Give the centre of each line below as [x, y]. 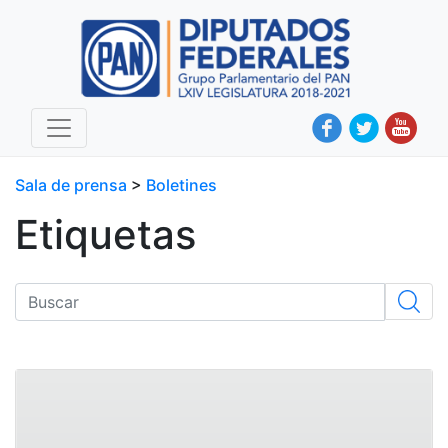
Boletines [181, 185]
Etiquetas [105, 234]
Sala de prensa [73, 185]
